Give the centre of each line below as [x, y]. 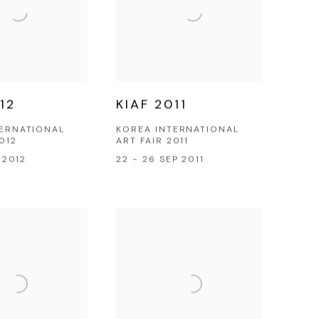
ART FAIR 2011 [153, 141]
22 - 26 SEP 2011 [161, 159]
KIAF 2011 [152, 104]
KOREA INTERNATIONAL [178, 129]
